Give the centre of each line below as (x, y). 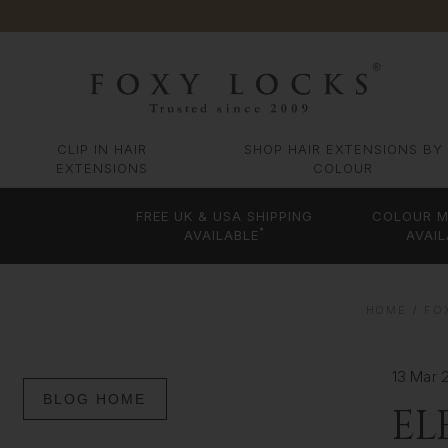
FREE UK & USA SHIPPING (225, 216)
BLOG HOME (95, 398)
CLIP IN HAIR (102, 149)
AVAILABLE (222, 235)
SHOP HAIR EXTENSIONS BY (343, 149)
